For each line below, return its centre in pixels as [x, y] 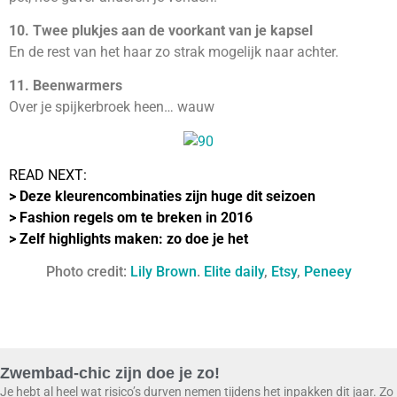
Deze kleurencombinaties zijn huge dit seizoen [167, 197]
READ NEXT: [48, 175]
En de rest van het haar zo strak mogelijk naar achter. [174, 51]
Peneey [327, 271]
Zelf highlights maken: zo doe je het [134, 239]
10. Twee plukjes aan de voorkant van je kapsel [161, 30]
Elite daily [234, 271]
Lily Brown [163, 271]
